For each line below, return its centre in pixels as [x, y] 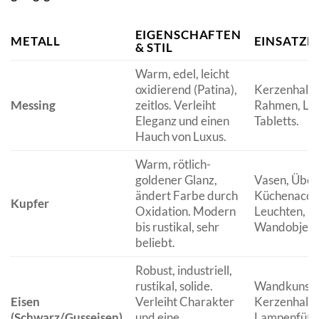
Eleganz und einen [182, 120]
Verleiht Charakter [184, 301]
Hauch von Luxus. [181, 136]
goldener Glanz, [176, 179]
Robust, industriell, [183, 270]
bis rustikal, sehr [177, 226]
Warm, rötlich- [173, 164]
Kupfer [30, 203]
